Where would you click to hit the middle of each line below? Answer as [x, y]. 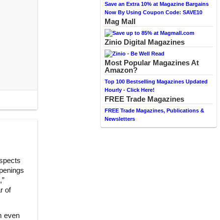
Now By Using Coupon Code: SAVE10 [153, 12]
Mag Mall [120, 21]
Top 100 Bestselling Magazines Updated [156, 82]
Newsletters [120, 119]
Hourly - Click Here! [130, 90]
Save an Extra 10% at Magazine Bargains [157, 4]
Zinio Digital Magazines [145, 42]
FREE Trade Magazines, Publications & [154, 110]
